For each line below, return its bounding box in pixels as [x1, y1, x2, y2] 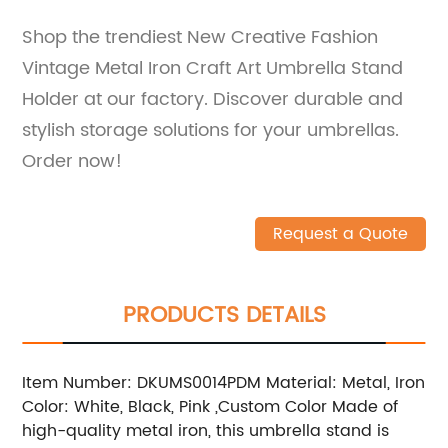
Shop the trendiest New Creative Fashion [22, 22, 379, 52]
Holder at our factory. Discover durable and [22, 84, 404, 114]
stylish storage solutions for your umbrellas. [22, 115, 400, 145]
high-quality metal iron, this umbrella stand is [22, 417, 390, 444]
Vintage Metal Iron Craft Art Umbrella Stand [22, 53, 404, 83]
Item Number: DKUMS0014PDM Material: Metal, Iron [22, 369, 426, 396]
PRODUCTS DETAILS [122, 296, 326, 334]
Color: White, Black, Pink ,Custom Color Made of [22, 393, 399, 420]
